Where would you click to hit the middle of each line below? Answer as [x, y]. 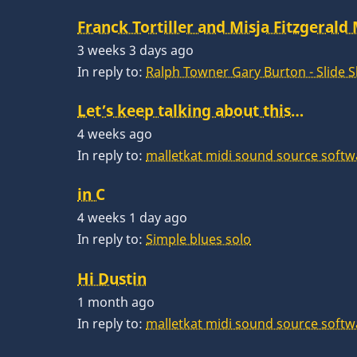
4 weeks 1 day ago [132, 218]
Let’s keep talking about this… [190, 111]
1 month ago [116, 302]
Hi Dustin [112, 278]
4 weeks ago [115, 134]
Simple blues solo [198, 239]
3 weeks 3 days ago [135, 50]
